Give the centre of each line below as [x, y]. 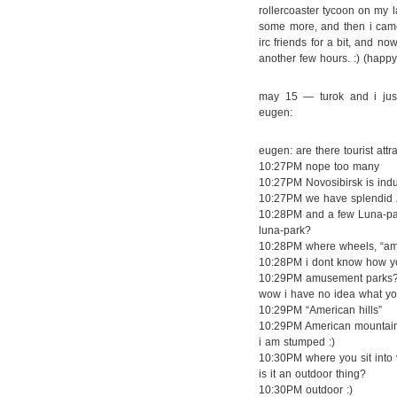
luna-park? [285, 230]
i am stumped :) [297, 342]
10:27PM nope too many [319, 167]
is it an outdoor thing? [312, 374]
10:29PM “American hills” [320, 310]
